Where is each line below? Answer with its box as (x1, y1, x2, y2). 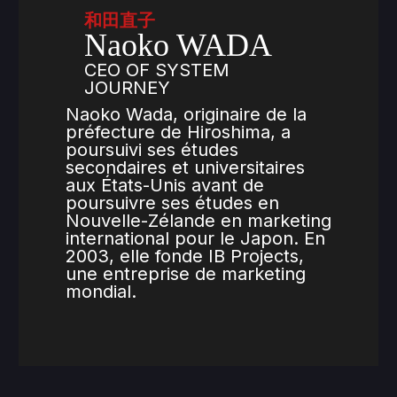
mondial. (66, 281, 136, 303)
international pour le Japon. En (66, 228, 325, 250)
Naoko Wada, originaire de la (66, 104, 307, 126)
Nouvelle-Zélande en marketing (66, 210, 331, 232)
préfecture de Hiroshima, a (66, 121, 291, 144)
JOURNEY (84, 77, 170, 99)
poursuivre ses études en (66, 192, 279, 214)
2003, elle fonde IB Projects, (66, 245, 304, 268)
